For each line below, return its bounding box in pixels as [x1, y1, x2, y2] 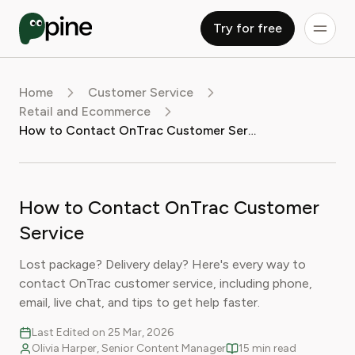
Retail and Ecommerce [19, 104, 151, 119]
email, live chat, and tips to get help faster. [19, 295, 260, 310]
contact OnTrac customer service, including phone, [19, 276, 312, 291]
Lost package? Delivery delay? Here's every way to [19, 257, 306, 272]
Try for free [213, 21, 282, 36]
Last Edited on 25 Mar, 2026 [32, 326, 174, 339]
